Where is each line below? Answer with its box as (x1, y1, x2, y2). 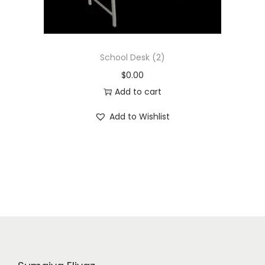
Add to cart (114, 86, 161, 98)
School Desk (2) (99, 51, 165, 63)
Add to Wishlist (109, 111, 170, 122)
